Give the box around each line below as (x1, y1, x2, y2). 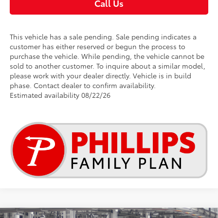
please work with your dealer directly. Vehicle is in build (10, 71, 192, 80)
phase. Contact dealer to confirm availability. (10, 80, 156, 90)
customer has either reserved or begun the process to (10, 41, 186, 51)
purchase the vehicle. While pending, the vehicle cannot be (10, 51, 205, 61)
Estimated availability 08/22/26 (10, 90, 111, 100)
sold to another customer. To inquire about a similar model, (10, 61, 206, 71)
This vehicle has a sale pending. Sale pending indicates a (10, 32, 197, 41)
